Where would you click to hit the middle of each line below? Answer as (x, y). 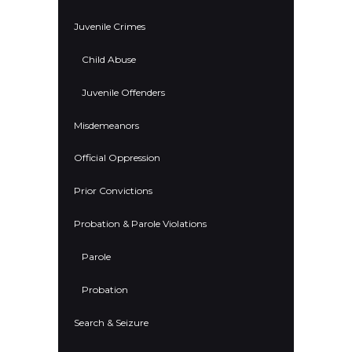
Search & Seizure (111, 323)
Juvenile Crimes (110, 26)
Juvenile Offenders (123, 92)
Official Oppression (117, 158)
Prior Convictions (113, 191)
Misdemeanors (106, 125)
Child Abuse (109, 59)
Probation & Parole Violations (140, 224)
